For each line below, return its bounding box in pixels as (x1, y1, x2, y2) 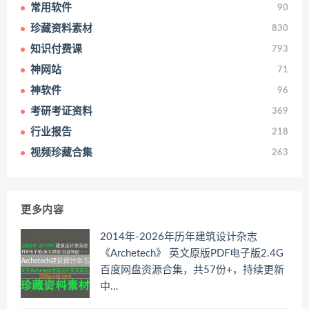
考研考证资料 (30, 106, 92, 117)
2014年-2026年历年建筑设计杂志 (100, 231, 257, 242)
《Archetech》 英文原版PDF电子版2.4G (100, 248, 283, 259)
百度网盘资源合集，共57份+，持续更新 (100, 264, 284, 275)
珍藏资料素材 (30, 23, 92, 34)
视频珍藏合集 (30, 147, 92, 158)
